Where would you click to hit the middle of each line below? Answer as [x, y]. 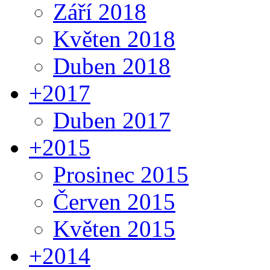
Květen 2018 [114, 39]
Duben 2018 [112, 66]
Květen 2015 [114, 228]
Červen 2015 [114, 201]
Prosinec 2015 [121, 174]
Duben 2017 [112, 120]
